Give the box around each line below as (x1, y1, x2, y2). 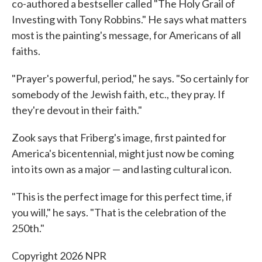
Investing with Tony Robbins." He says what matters (12, 12, 247, 26)
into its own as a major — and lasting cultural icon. (12, 162, 232, 175)
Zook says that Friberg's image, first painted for (12, 130, 226, 144)
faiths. (12, 44, 40, 57)
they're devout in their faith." (12, 103, 142, 116)
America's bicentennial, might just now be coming (12, 146, 234, 160)
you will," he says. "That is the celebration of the (12, 205, 226, 219)
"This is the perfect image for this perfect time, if (12, 189, 232, 203)
